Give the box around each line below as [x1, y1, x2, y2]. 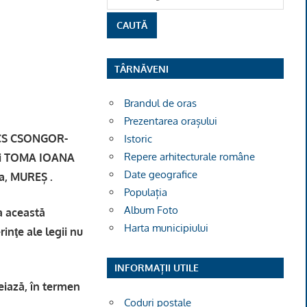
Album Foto [124, 203, 179, 217]
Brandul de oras [124, 96, 197, 110]
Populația [124, 185, 168, 199]
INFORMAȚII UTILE [114, 262, 199, 274]
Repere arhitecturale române [124, 149, 256, 163]
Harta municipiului [124, 221, 209, 234]
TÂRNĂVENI [114, 62, 169, 75]
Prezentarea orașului [124, 114, 218, 127]
